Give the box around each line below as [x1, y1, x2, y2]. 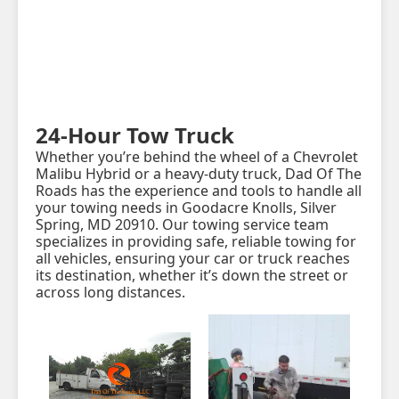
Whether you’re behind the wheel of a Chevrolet [36, 147, 358, 167]
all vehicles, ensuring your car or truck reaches [36, 248, 350, 268]
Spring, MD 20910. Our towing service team [36, 215, 329, 234]
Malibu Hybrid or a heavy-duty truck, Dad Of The [36, 164, 362, 183]
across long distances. [36, 282, 185, 302]
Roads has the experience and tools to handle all [36, 181, 362, 200]
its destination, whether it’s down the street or [36, 265, 348, 285]
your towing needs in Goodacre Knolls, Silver [36, 198, 337, 217]
